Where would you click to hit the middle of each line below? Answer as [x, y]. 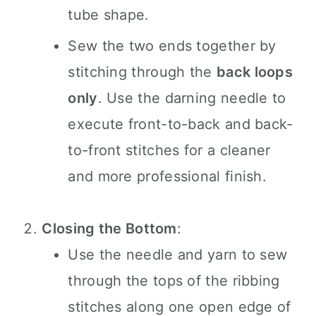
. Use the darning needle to [192, 98]
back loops [255, 72]
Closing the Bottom [109, 229]
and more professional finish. [168, 176]
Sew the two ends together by [172, 46]
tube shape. [109, 15]
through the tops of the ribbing [174, 281]
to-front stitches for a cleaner [169, 150]
